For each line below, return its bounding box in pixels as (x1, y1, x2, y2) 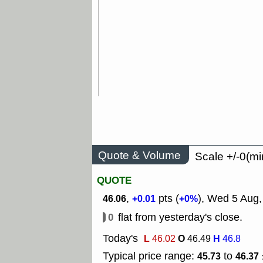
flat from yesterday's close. (118, 210, 242, 225)
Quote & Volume (98, 147, 181, 163)
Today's (103, 231, 138, 246)
